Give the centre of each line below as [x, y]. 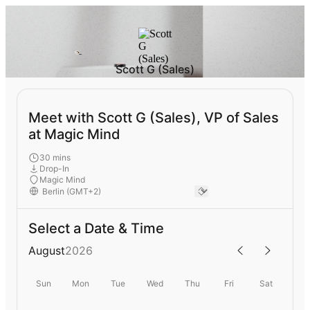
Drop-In [54, 168]
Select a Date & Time [96, 228]
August [47, 250]
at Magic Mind [74, 135]
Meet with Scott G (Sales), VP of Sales [154, 118]
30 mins [55, 157]
